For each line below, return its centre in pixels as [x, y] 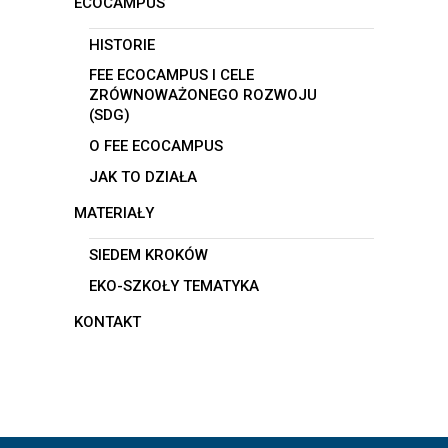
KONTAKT [107, 322]
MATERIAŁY [114, 213]
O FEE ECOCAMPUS [156, 146]
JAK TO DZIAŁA [143, 177]
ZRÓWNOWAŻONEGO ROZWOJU [203, 95]
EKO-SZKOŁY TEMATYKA [174, 286]
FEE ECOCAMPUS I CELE [171, 75]
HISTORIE [122, 45]
